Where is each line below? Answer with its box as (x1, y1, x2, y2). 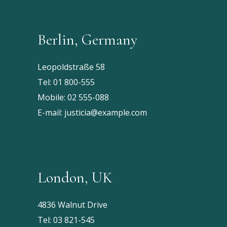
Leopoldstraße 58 (37, 61, 105, 72)
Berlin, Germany (37, 30, 137, 49)
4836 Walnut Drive (37, 199, 107, 210)
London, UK (37, 168, 112, 187)
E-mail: (37, 107, 64, 118)
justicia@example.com (64, 107, 147, 118)
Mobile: (37, 92, 67, 103)
